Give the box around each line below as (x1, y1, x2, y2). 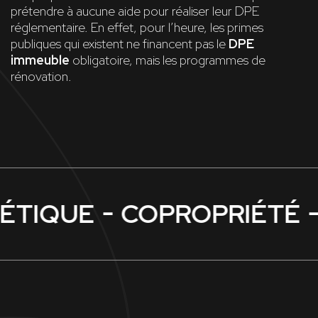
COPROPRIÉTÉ (111, 197, 292, 231)
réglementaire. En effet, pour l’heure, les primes (11, 19, 263, 36)
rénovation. (11, 68, 72, 85)
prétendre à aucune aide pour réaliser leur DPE (11, 3, 259, 20)
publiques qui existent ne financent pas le (11, 35, 229, 53)
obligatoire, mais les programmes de (70, 52, 265, 69)
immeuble (11, 52, 70, 69)
